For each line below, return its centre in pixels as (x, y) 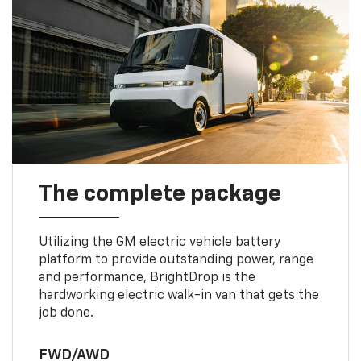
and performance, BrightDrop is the (147, 278)
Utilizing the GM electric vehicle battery (159, 242)
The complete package (160, 194)
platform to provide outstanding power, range (176, 260)
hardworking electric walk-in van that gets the (178, 295)
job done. (66, 313)
